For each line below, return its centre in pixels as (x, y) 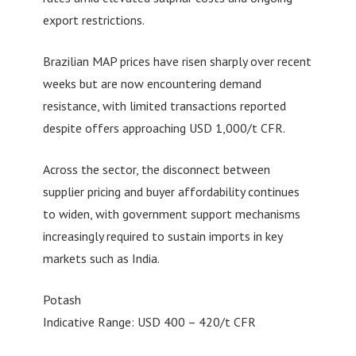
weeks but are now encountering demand (152, 83)
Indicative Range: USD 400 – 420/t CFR (149, 321)
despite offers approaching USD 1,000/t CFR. (164, 128)
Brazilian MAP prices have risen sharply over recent (177, 61)
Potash (62, 299)
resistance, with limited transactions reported (164, 105)
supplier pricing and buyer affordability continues (171, 191)
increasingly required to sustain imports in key (162, 236)
